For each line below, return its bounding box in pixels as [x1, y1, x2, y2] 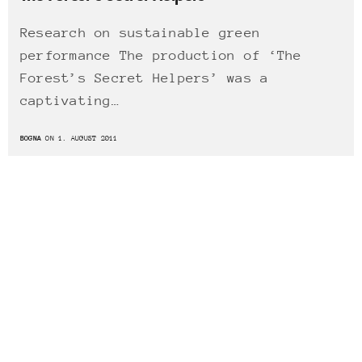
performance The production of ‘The [20, 48, 302, 64]
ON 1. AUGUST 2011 [41, 133, 118, 142]
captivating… [20, 93, 120, 109]
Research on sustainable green [20, 25, 261, 41]
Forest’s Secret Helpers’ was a [20, 70, 269, 86]
